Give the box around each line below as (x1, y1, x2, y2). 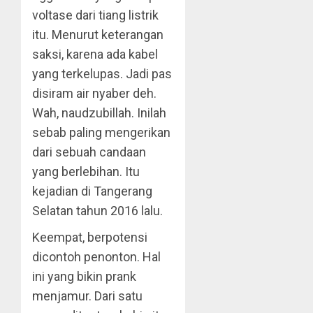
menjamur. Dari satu (32, 289, 143, 303)
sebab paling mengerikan (32, 125, 170, 140)
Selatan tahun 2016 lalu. (32, 203, 163, 218)
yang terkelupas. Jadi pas (32, 66, 172, 81)
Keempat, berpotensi (32, 230, 147, 245)
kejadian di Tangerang (32, 184, 152, 198)
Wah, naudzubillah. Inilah (32, 105, 166, 120)
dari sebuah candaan (32, 145, 146, 159)
